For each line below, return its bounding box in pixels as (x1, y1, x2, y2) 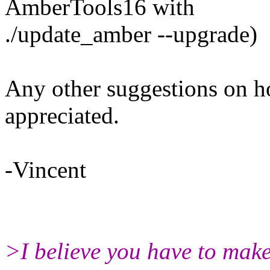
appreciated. (5, 102, 119, 128)
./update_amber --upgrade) (5, 20, 257, 47)
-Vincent (5, 156, 86, 183)
